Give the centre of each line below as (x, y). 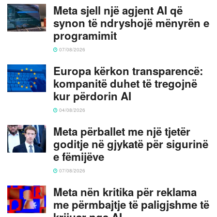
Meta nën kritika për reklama (125, 192)
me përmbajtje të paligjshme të (131, 204)
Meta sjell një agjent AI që (118, 10)
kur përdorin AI (92, 96)
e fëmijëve (79, 156)
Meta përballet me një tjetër (122, 131)
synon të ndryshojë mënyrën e (131, 23)
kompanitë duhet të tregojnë (125, 83)
